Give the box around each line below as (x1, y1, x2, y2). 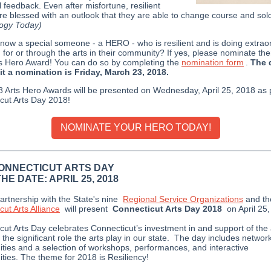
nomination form (181, 57, 244, 67)
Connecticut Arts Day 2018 (113, 204, 222, 214)
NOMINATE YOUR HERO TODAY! (60, 122, 211, 132)
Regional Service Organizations (123, 194, 243, 204)
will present (62, 204, 110, 214)
